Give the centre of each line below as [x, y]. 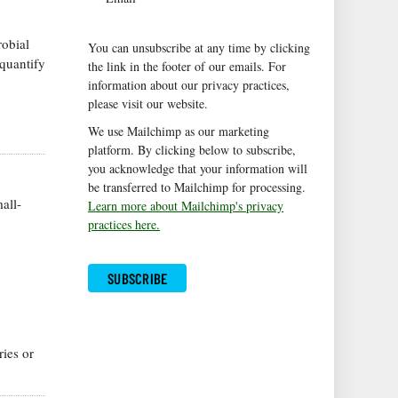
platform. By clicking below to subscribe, [192, 150]
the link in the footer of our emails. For [187, 67]
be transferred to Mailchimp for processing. [197, 187]
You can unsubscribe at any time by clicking [199, 48]
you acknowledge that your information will [198, 169]
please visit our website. [148, 104]
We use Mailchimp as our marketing [179, 131]
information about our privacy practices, [189, 85]
